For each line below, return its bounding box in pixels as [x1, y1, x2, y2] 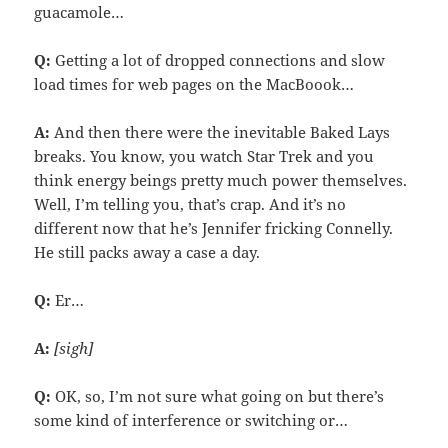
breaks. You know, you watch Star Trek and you [34, 146, 375, 167]
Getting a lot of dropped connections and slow [51, 50, 386, 71]
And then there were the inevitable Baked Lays [50, 122, 391, 143]
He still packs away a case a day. [34, 242, 261, 263]
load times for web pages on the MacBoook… [34, 74, 355, 95]
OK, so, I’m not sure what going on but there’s [51, 386, 385, 407]
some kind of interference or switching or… [34, 410, 349, 431]
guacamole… [34, 2, 125, 23]
